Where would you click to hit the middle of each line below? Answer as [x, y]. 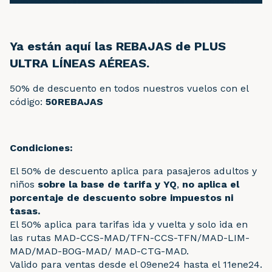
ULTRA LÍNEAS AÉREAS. [80, 63]
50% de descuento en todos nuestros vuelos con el [129, 88]
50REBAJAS [74, 101]
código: [28, 101]
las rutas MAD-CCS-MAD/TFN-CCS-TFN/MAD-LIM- [130, 237]
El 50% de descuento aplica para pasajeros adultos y [133, 171]
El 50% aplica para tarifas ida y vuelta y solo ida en [129, 224]
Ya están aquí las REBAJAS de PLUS [118, 46]
